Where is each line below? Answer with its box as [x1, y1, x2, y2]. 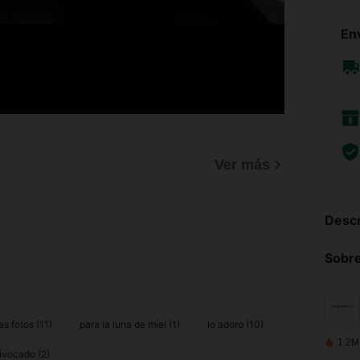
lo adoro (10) [207, 318, 264, 331]
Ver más [215, 156, 270, 173]
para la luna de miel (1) [80, 318, 180, 331]
